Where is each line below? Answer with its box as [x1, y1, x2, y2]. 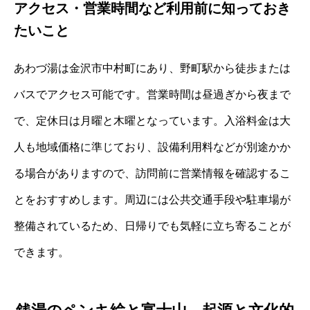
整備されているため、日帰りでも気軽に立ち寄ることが [14, 219, 291, 232]
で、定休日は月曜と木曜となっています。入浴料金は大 [14, 114, 291, 127]
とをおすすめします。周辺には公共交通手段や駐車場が [14, 193, 291, 206]
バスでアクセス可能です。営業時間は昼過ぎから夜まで [14, 88, 291, 100]
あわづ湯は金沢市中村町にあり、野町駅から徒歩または [14, 62, 291, 74]
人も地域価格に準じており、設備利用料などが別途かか [14, 140, 291, 153]
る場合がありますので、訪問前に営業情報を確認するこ [14, 167, 291, 179]
